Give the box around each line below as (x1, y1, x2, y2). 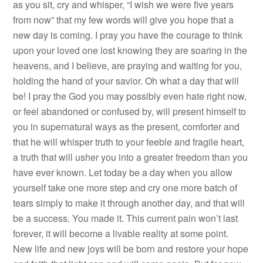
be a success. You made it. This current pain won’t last (13, 211, 238, 225)
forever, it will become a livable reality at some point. (13, 227, 229, 240)
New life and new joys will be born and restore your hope (13, 242, 249, 255)
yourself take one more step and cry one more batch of (13, 181, 238, 194)
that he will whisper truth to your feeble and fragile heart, (13, 135, 245, 149)
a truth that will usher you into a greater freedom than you (13, 150, 248, 164)
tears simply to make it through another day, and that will (13, 196, 245, 210)
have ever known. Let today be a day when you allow (13, 166, 233, 179)
